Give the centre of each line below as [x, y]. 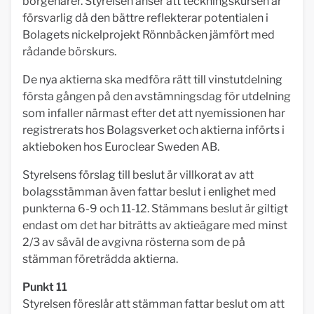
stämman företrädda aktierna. [100, 259]
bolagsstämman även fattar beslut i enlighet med [149, 192]
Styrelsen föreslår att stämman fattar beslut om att [153, 304]
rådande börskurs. [69, 52]
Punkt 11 [45, 287]
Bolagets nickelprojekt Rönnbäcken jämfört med [149, 35]
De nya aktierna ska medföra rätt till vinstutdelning [152, 80]
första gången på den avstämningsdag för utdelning [157, 96]
